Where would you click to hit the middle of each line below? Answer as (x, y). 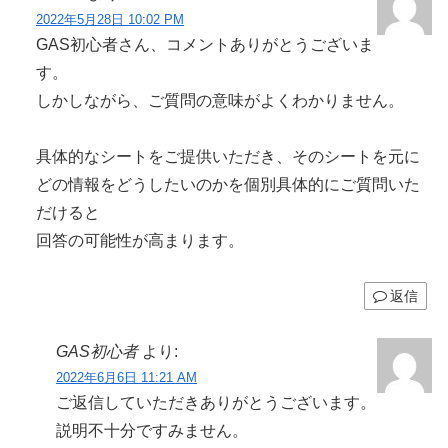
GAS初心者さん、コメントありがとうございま (205, 44)
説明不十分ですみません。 (152, 431)
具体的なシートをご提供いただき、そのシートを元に (228, 157)
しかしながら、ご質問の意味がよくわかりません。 (220, 100)
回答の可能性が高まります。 (140, 241)
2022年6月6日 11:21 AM (126, 378)
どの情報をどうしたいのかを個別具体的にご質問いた (228, 185)
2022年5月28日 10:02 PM (110, 19)
